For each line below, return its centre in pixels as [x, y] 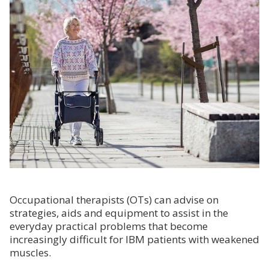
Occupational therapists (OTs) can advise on [114, 199]
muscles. [30, 252]
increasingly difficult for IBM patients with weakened [134, 239]
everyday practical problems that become [109, 226]
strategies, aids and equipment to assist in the [119, 213]
